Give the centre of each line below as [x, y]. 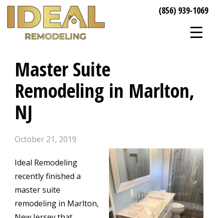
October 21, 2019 [45, 139]
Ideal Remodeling [46, 163]
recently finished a [48, 176]
